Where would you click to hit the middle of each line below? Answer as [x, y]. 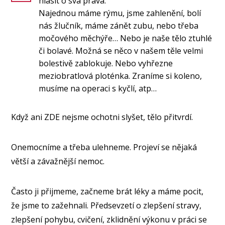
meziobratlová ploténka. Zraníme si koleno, [121, 76]
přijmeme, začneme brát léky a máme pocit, [122, 192]
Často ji [25, 192]
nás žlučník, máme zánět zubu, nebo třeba [119, 26]
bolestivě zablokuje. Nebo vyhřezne [106, 64]
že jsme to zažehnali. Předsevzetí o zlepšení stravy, [106, 206]
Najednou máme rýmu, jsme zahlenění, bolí [120, 13]
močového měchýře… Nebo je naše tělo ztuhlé [126, 38]
